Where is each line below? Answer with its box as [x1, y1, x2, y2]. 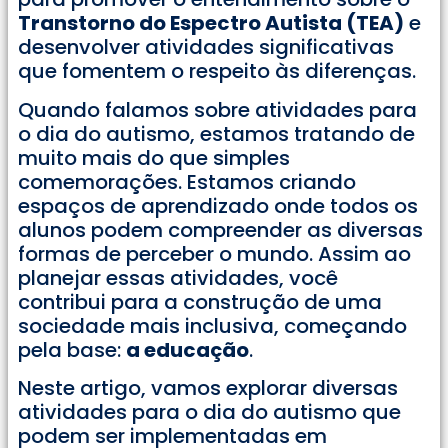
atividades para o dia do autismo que [18, 397, 401, 426]
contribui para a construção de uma [18, 287, 382, 316]
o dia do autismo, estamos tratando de [18, 119, 415, 148]
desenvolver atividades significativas [18, 33, 394, 62]
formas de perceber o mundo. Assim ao [18, 239, 411, 268]
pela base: [18, 335, 126, 364]
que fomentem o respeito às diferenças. [18, 57, 416, 86]
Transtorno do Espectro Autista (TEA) [18, 9, 404, 38]
